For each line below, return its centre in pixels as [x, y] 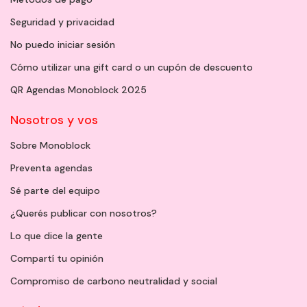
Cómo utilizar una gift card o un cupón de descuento [132, 67]
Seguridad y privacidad [62, 22]
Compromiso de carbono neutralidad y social [114, 281]
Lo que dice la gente [57, 236]
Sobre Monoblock [50, 146]
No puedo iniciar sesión [63, 45]
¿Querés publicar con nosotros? [84, 213]
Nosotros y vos [54, 120]
